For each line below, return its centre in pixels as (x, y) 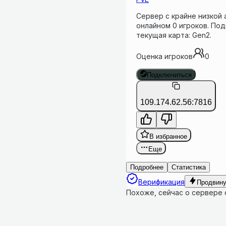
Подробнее (147, 167)
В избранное (168, 136)
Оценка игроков (164, 56)
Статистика (189, 167)
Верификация (161, 182)
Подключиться (169, 75)
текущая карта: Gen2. (174, 35)
